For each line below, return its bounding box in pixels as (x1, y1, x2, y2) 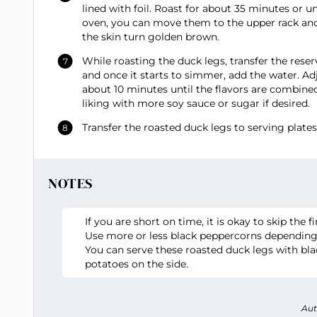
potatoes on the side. (84, 258, 188, 271)
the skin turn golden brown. (82, 30, 219, 44)
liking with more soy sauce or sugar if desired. (82, 97, 310, 110)
